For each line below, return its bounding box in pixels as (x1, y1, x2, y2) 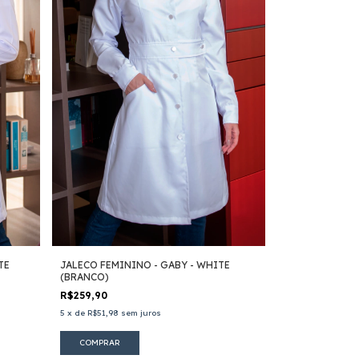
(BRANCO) (59, 271, 109, 284)
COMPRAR (79, 337, 120, 349)
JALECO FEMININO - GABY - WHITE (59, 259, 230, 272)
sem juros (120, 308, 161, 319)
